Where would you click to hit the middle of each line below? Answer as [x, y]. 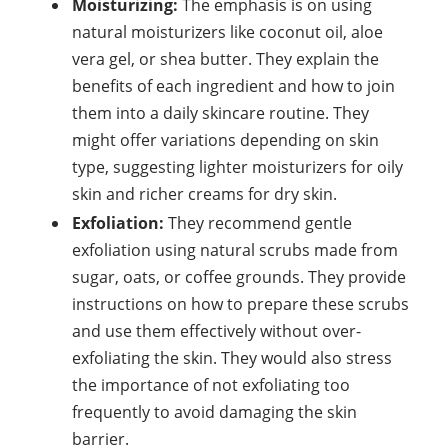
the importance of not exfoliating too [211, 385]
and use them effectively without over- [216, 331]
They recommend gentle [258, 223]
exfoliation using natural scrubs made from [235, 250]
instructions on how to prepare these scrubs [240, 304]
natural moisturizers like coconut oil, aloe [227, 32]
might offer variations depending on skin [225, 140]
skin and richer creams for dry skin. [204, 194]
